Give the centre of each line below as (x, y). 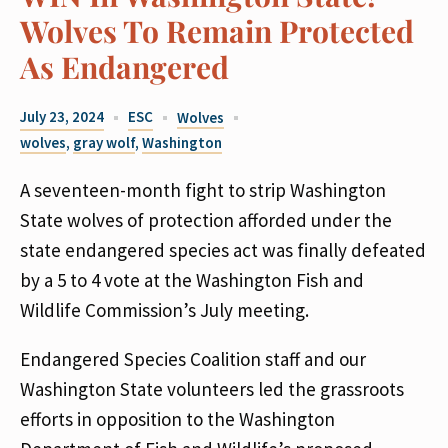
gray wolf (104, 142)
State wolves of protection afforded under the (206, 220)
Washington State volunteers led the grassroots (212, 389)
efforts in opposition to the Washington (177, 419)
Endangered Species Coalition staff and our (193, 359)
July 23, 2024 (62, 116)
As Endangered (124, 67)
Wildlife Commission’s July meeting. (164, 310)
